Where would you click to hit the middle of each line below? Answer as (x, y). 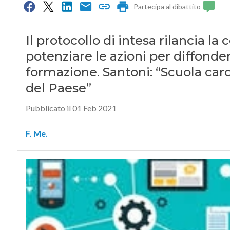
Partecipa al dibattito (167, 7)
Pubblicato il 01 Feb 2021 (71, 108)
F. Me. (36, 133)
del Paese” (58, 88)
